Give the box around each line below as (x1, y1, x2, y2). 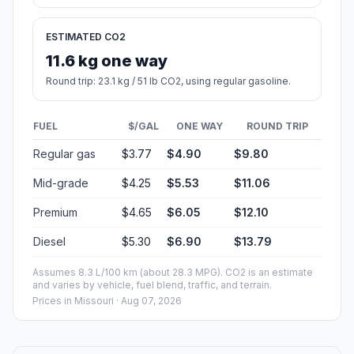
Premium (33, 205, 77, 220)
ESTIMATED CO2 (46, 31, 126, 43)
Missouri (74, 295, 114, 307)
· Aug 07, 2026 (114, 295, 182, 307)
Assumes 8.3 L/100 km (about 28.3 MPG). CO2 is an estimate (32, 266, 313, 279)
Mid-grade (33, 176, 88, 190)
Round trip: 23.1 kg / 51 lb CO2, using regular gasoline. (46, 75, 291, 88)
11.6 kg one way (46, 51, 168, 71)
